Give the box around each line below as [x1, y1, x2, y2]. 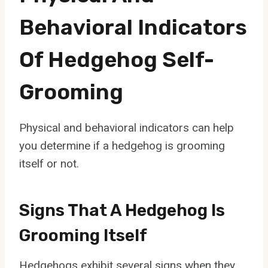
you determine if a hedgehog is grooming [19, 138, 225, 153]
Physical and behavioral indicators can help [19, 120, 234, 135]
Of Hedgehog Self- [19, 46, 214, 72]
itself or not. [19, 156, 79, 170]
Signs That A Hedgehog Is [19, 200, 225, 220]
